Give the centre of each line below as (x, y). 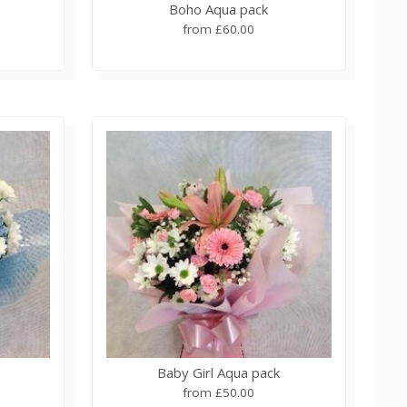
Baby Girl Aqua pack (219, 372)
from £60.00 (219, 29)
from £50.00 (219, 392)
